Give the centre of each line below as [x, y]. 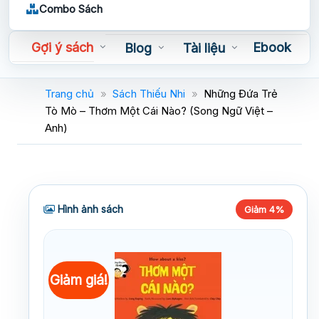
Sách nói [53, 75]
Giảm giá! [79, 279]
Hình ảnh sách [89, 209]
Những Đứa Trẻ [241, 93]
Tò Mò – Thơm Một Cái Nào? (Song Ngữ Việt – [159, 110]
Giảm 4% [264, 209]
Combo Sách [71, 9]
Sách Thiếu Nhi [149, 93]
